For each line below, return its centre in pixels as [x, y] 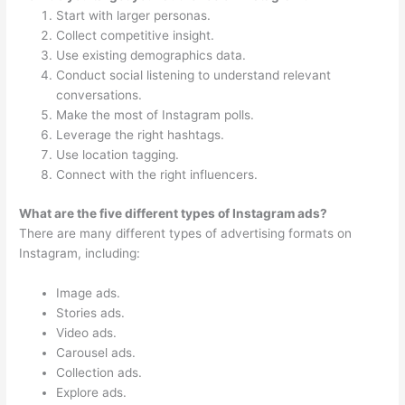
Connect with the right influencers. [157, 175]
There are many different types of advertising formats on [186, 233]
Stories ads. [91, 312]
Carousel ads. [96, 352]
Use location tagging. [118, 155]
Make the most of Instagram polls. [155, 115]
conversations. [99, 95]
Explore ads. [92, 392]
